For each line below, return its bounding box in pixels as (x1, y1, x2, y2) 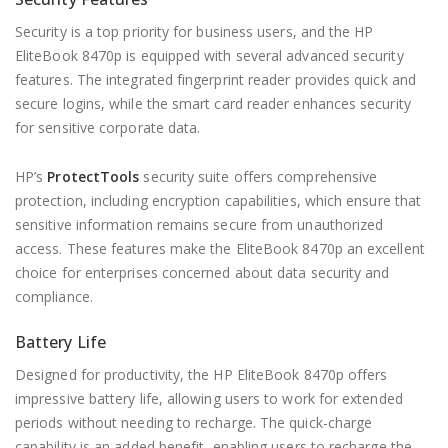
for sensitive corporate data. (15, 118, 201, 137)
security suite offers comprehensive (139, 167, 378, 186)
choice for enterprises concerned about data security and (15, 263, 390, 282)
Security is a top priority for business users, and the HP (15, 22, 374, 41)
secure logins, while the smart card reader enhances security (15, 94, 411, 113)
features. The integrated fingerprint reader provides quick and (15, 70, 416, 89)
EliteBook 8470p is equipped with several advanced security (15, 46, 404, 65)
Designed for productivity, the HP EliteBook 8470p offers (15, 365, 388, 384)
